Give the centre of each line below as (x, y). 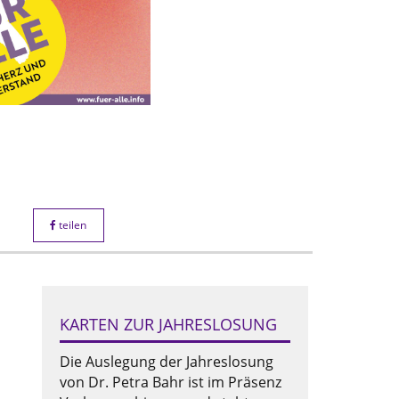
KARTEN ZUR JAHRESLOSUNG (168, 325)
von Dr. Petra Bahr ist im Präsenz (170, 383)
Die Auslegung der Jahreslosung (166, 362)
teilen (72, 225)
